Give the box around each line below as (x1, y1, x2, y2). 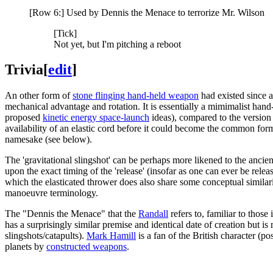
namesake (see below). (5, 134, 92, 145)
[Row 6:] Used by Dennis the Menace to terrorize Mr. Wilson (29, 7, 264, 18)
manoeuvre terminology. (5, 188, 98, 199)
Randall (138, 208, 168, 219)
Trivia (5, 62, 43, 78)
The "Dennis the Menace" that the (5, 208, 138, 219)
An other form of (5, 90, 73, 101)
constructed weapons (46, 241, 127, 252)
